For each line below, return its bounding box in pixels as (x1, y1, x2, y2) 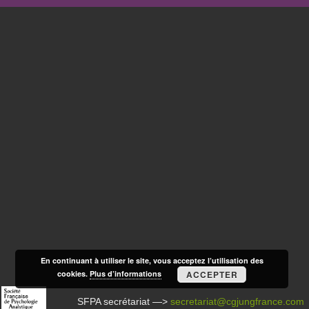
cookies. (57, 268, 90, 279)
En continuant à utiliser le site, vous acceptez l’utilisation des (40, 255, 263, 266)
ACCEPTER (186, 268, 238, 281)
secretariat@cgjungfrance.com (170, 296, 305, 307)
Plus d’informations (90, 268, 162, 279)
